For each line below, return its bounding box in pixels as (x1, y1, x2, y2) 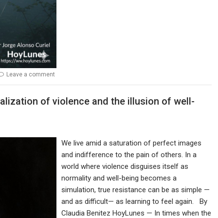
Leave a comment (6, 71, 55, 78)
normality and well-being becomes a (61, 173, 177, 182)
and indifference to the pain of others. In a (61, 150, 197, 159)
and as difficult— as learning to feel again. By (61, 197, 208, 206)
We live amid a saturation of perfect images (61, 138, 202, 147)
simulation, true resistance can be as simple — (61, 185, 210, 194)
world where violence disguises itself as (61, 162, 189, 171)
